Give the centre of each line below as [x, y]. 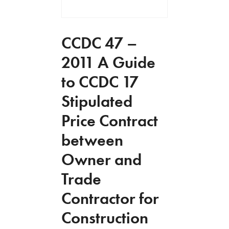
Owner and [101, 159]
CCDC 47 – [99, 43]
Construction [105, 217]
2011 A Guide [108, 62]
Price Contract [110, 120]
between [92, 140]
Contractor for [110, 198]
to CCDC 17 [100, 82]
